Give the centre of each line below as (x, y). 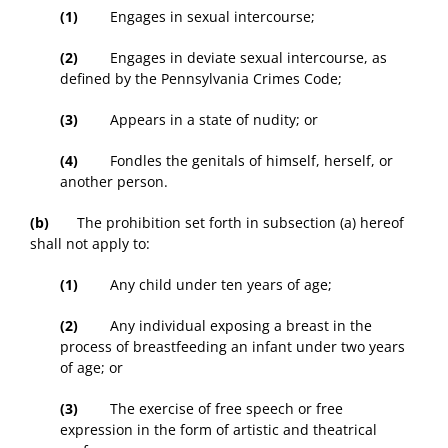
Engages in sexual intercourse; (196, 17)
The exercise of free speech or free (210, 409)
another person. (114, 182)
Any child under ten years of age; (205, 285)
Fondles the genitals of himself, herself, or (235, 161)
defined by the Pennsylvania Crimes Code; (201, 79)
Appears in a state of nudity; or (198, 120)
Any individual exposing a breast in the (225, 326)
